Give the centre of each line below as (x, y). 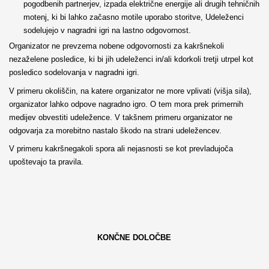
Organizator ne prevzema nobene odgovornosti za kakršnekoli (116, 46)
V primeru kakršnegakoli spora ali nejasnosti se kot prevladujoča (121, 148)
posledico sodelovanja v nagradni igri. (74, 72)
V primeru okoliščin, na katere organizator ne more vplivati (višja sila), (130, 91)
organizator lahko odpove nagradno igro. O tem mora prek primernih (126, 104)
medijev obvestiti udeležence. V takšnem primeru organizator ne (120, 117)
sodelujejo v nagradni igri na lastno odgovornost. (107, 31)
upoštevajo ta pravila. (46, 162)
